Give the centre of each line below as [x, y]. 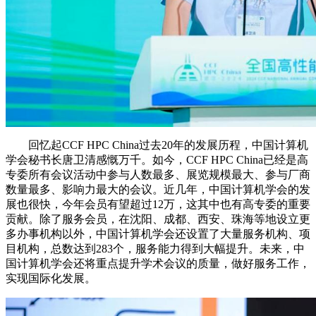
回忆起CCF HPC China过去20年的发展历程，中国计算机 [157, 145]
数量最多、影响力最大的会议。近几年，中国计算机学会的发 [158, 189]
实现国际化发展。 [51, 278]
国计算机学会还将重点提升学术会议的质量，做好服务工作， [158, 263]
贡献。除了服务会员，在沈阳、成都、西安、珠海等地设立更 [158, 219]
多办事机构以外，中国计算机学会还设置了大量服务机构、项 [158, 234]
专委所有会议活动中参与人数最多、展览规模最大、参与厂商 [158, 175]
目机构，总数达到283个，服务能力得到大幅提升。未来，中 [155, 249]
